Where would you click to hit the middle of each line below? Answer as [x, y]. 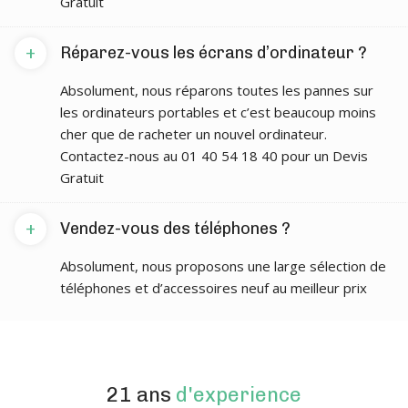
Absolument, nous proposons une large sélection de [223, 266]
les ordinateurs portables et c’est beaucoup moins [218, 112]
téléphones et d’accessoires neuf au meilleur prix [214, 288]
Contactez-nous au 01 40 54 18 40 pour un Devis [214, 156]
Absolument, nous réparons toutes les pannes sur [217, 90]
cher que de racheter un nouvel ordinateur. [194, 134]
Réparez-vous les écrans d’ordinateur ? [214, 53]
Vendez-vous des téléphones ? [175, 229]
